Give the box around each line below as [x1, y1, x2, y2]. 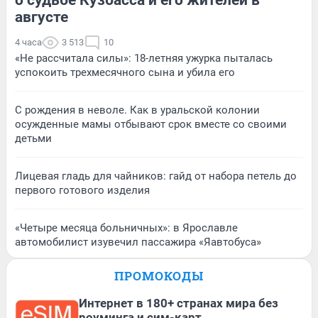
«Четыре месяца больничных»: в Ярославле [15, 221, 238, 234]
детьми [15, 131, 52, 145]
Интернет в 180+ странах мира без [79, 295, 278, 310]
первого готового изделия [15, 183, 150, 197]
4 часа [15, 36, 42, 48]
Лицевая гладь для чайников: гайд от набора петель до [15, 169, 297, 182]
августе [15, 8, 68, 26]
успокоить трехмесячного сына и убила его [15, 65, 235, 79]
